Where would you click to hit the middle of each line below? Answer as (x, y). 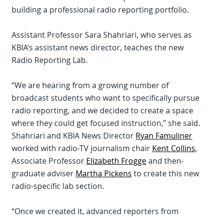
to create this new (165, 173)
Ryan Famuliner (164, 136)
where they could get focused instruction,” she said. (106, 123)
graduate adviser (44, 173)
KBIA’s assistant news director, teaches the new (98, 47)
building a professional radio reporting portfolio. (100, 10)
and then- (165, 161)
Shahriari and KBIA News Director (74, 136)
